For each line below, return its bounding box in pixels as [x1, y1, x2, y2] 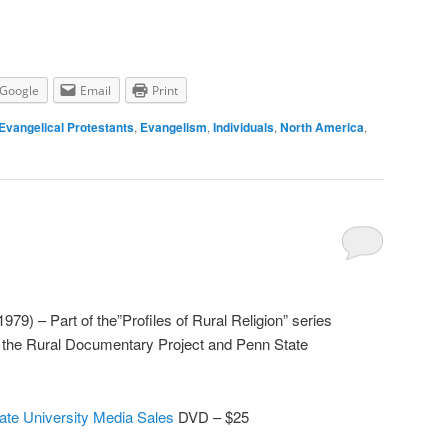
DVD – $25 [174, 405, 249, 427]
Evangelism [140, 118, 207, 137]
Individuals [213, 118, 274, 137]
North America [280, 118, 364, 137]
